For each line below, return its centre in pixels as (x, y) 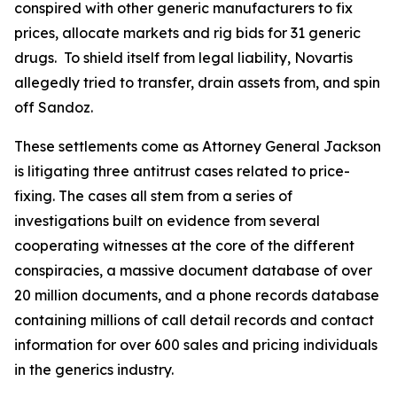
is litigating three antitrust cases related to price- (182, 171)
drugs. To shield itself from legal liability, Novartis (183, 58)
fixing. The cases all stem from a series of (153, 196)
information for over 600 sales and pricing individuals (196, 345)
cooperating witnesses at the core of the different (184, 245)
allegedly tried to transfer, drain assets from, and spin (197, 82)
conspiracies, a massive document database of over (193, 270)
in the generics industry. (94, 370)
